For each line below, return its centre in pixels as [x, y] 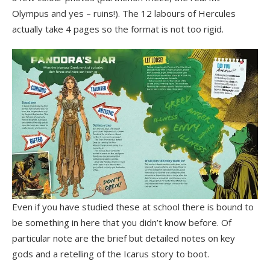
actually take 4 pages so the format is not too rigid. [118, 29]
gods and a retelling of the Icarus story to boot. [111, 254]
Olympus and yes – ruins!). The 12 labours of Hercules [124, 13]
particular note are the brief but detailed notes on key [124, 238]
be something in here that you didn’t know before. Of [122, 223]
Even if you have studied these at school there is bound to [133, 207]
